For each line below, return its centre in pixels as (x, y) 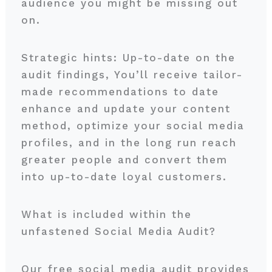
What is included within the (106, 214)
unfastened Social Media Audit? (121, 231)
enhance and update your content (126, 109)
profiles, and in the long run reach (129, 143)
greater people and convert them (124, 160)
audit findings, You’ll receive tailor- (132, 75)
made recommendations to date (120, 92)
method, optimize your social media (133, 126)
